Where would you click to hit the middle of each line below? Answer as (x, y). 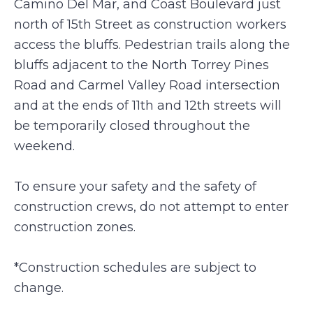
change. (41, 288)
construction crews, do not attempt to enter (151, 207)
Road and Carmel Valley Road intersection (147, 85)
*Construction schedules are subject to (135, 268)
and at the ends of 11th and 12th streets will (148, 105)
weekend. (44, 146)
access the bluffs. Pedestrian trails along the (152, 45)
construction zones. (77, 227)
